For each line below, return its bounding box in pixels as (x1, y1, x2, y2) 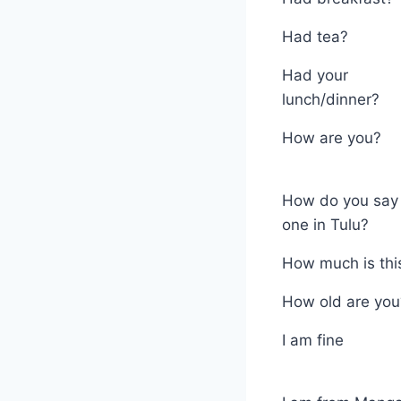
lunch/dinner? (282, 90, 380, 108)
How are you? (282, 128, 381, 147)
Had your (282, 65, 348, 84)
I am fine (282, 330, 344, 349)
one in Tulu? (282, 215, 369, 234)
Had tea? (282, 27, 348, 46)
